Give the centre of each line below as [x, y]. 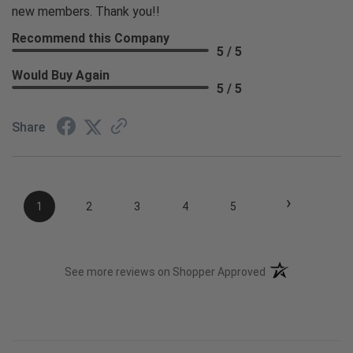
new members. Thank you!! [86, 11]
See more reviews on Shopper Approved [165, 272]
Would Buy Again [61, 75]
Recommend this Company [91, 38]
